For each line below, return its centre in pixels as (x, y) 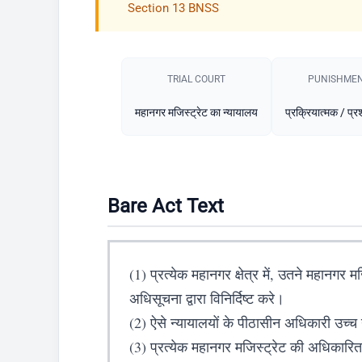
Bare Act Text (166, 206)
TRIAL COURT (196, 79)
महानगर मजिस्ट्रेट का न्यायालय (196, 112)
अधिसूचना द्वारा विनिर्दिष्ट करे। (207, 298)
